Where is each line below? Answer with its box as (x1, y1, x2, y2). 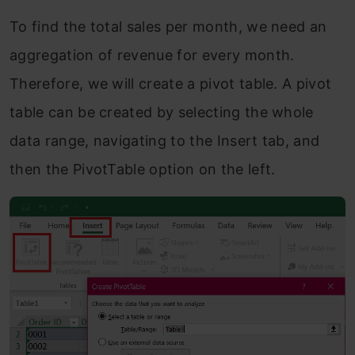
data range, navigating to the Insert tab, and (10, 132, 320, 149)
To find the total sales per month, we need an (10, 17, 327, 35)
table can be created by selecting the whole (10, 103, 314, 120)
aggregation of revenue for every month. (10, 46, 295, 63)
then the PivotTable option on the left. (10, 160, 276, 177)
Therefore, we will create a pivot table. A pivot (10, 74, 332, 92)
